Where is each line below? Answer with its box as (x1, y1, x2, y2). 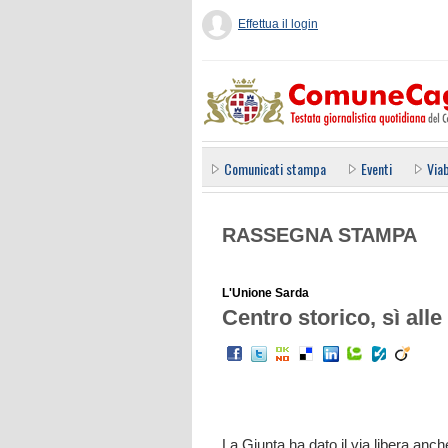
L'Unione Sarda (222, 286, 309, 300)
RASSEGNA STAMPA (222, 224, 417, 246)
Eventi (361, 158, 392, 179)
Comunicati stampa (224, 158, 326, 179)
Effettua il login (238, 17, 318, 31)
